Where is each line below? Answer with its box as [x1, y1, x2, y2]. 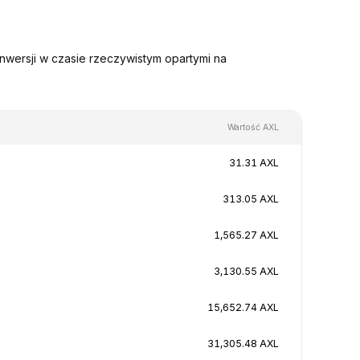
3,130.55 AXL [214, 264, 279, 277]
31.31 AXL [229, 156, 279, 169]
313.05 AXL [223, 192, 279, 205]
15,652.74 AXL [207, 301, 279, 313]
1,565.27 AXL [214, 228, 279, 241]
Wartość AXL [227, 121, 279, 133]
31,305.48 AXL [207, 337, 279, 350]
